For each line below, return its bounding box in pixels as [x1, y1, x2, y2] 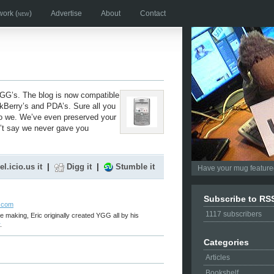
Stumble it [116, 162, 155, 171]
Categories [204, 237, 249, 247]
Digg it [67, 162, 92, 171]
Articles [206, 253, 230, 262]
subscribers [223, 210, 262, 218]
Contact [140, 9, 166, 18]
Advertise [50, 9, 82, 18]
